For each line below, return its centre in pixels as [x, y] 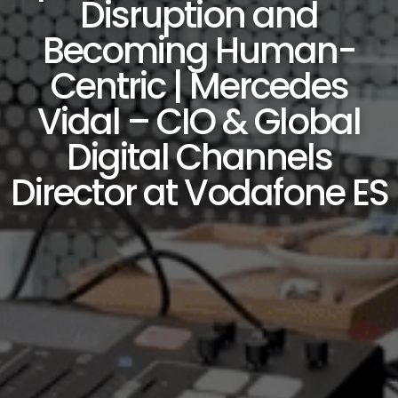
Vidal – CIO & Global [199, 121]
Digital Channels [199, 157]
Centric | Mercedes [199, 86]
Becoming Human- [199, 50]
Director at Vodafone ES [199, 192]
